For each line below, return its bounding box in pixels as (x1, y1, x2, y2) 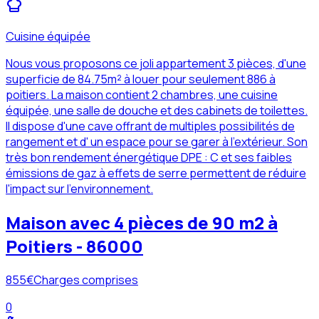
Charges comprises (33, 272, 138, 288)
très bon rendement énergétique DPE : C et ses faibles (6, 150, 292, 166)
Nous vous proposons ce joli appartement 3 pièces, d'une (6, 56, 306, 72)
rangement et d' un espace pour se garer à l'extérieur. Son (6, 134, 308, 150)
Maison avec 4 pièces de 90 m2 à (6, 211, 278, 235)
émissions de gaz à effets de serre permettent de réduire (6, 165, 306, 182)
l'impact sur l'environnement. (6, 181, 153, 197)
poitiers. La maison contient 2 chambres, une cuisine (6, 87, 278, 103)
